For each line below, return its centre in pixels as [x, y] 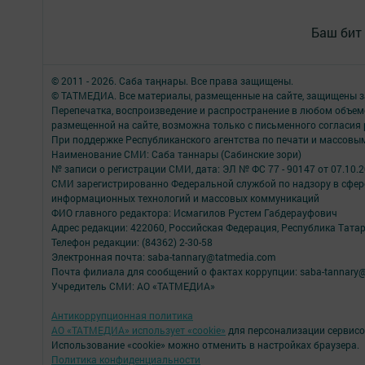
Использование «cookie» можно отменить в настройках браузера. [205, 345]
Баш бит [336, 32]
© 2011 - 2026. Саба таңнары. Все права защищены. [172, 81]
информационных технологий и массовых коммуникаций [185, 198]
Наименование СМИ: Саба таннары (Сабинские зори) [176, 154]
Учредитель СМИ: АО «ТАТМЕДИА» [133, 286]
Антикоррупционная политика [122, 315]
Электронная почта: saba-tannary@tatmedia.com [163, 257]
